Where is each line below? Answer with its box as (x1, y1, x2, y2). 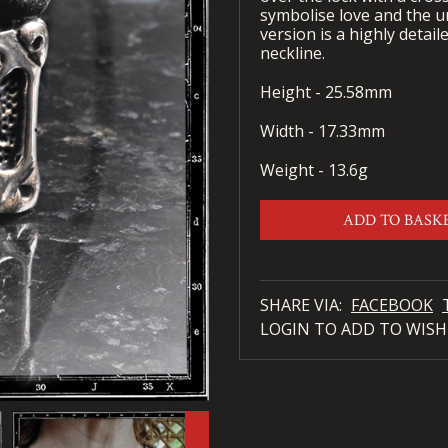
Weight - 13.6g (260, 159, 368, 182)
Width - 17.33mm (260, 120, 385, 143)
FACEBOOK (351, 294, 433, 317)
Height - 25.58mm (260, 81, 392, 104)
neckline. (260, 42, 329, 65)
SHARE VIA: (260, 294, 346, 317)
